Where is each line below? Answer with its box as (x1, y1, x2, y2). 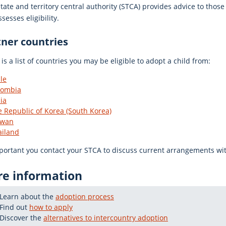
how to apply (29, 202, 73, 212)
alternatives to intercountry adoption (43, 213, 168, 223)
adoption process (55, 192, 114, 202)
